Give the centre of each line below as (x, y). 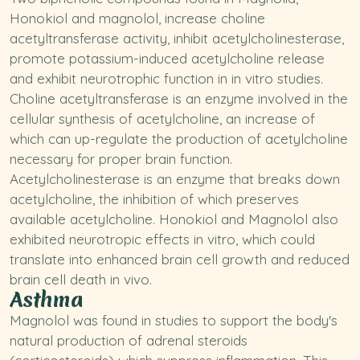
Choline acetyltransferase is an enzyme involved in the (179, 98)
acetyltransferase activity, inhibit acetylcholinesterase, (177, 38)
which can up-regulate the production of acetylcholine (179, 139)
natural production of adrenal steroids (129, 340)
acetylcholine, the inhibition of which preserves (154, 199)
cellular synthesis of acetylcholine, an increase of (162, 119)
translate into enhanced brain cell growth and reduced (180, 259)
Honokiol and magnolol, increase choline (137, 18)
